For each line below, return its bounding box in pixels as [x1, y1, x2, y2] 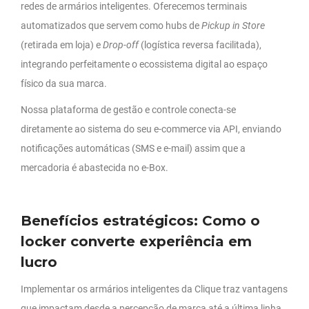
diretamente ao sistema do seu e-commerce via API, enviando [21, 123, 281, 135]
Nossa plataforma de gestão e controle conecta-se [21, 104, 236, 116]
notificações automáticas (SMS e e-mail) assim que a [21, 143, 246, 154]
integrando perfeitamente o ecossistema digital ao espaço [21, 59, 268, 70]
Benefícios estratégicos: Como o [21, 212, 260, 230]
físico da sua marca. [21, 78, 107, 90]
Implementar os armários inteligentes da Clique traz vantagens [21, 283, 288, 295]
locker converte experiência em [21, 233, 252, 250]
